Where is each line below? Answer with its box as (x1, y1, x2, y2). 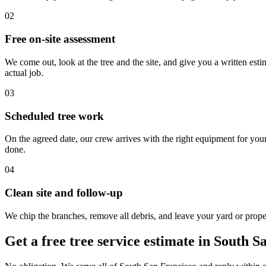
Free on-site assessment (5, 33, 115, 46)
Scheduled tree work (5, 109, 104, 122)
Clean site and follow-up (5, 186, 123, 199)
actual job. (5, 67, 43, 78)
